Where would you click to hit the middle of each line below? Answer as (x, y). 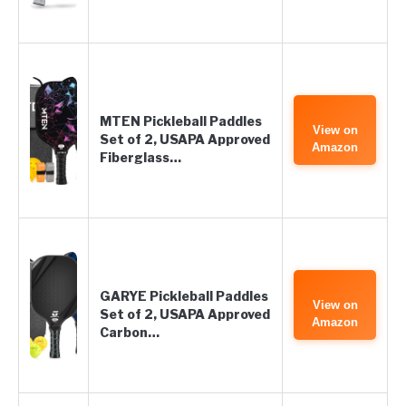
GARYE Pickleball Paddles (184, 296)
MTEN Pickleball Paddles (181, 121)
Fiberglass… (140, 157)
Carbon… (130, 332)
